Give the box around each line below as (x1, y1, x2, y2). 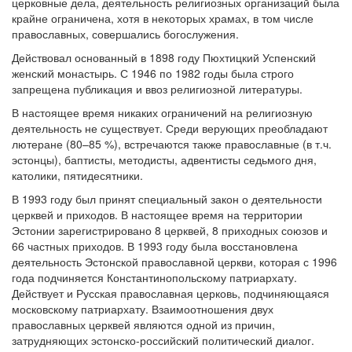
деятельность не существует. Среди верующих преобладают (12, 120, 328, 137)
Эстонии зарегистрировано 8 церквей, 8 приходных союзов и (12, 222, 328, 239)
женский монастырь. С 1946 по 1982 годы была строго (12, 65, 294, 82)
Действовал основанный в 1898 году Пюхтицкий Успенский (12, 49, 316, 66)
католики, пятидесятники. (12, 167, 143, 184)
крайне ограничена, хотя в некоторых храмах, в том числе (12, 10, 313, 27)
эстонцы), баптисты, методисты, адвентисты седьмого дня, (12, 152, 317, 168)
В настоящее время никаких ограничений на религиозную (12, 104, 313, 121)
